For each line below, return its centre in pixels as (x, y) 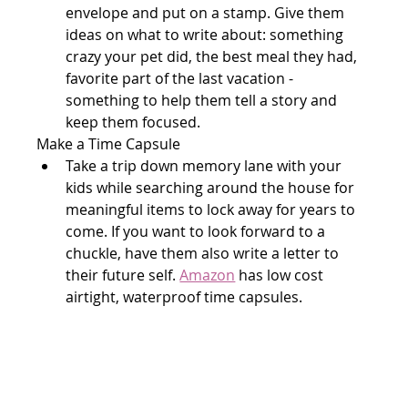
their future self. (123, 275)
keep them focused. (133, 122)
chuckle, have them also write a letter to (204, 253)
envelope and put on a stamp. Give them (207, 12)
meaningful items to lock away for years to (213, 209)
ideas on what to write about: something (207, 34)
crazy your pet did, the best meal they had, (214, 56)
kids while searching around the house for (212, 187)
